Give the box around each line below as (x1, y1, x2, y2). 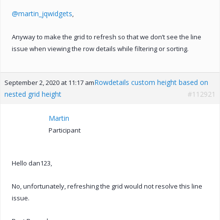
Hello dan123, (12, 158, 52, 167)
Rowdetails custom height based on (94, 77, 208, 87)
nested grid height (4, 89, 61, 99)
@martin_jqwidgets (12, 8, 72, 18)
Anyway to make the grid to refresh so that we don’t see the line (12, 32, 201, 41)
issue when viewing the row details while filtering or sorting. (12, 44, 189, 53)
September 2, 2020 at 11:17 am (4, 78, 94, 87)
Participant (49, 125, 81, 135)
